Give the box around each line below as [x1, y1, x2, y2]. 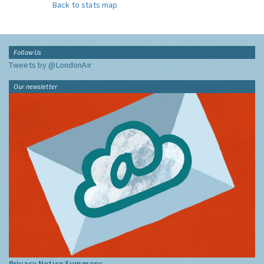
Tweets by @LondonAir [9, 60, 92, 70]
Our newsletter [14, 82, 57, 91]
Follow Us [14, 48, 42, 57]
